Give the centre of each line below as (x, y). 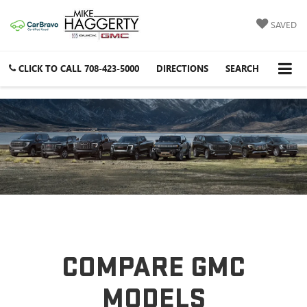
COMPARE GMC (153, 268)
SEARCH (242, 69)
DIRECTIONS (182, 69)
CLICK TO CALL (50, 69)
